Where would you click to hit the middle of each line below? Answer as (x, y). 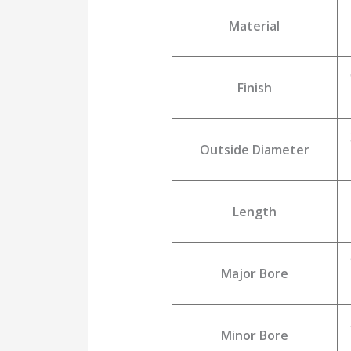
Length (254, 212)
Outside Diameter (254, 150)
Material (255, 26)
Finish (254, 88)
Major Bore (254, 274)
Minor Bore (254, 336)
